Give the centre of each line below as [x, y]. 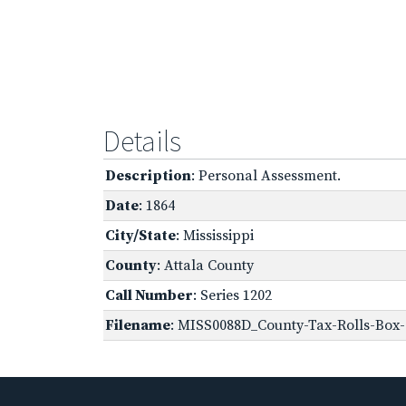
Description [148, 175]
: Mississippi [215, 235]
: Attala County [205, 265]
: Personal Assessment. [266, 175]
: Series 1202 [232, 295]
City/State [140, 235]
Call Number [149, 295]
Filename [138, 325]
